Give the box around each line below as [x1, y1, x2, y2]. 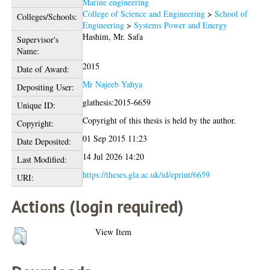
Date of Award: [16, 63, 69, 75]
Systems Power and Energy [134, 19, 228, 31]
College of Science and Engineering [83, 7, 206, 19]
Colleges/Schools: [16, 10, 77, 22]
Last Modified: [16, 153, 67, 165]
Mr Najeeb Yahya [83, 78, 143, 90]
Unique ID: [16, 99, 55, 111]
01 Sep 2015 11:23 [83, 132, 148, 144]
